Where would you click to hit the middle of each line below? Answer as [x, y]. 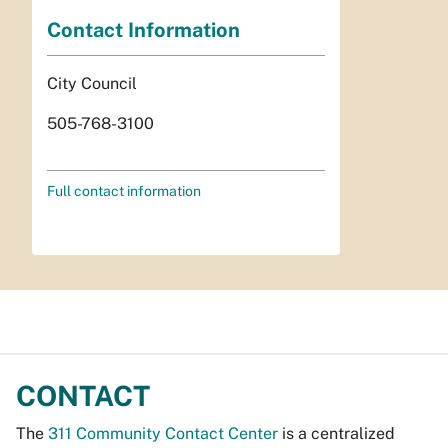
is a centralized [336, 433]
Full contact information [124, 190]
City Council [92, 83]
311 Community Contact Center [163, 433]
